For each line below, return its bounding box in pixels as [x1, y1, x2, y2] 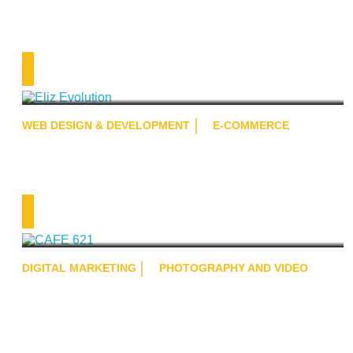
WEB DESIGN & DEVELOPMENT [22, 118, 190, 132]
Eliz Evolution [42, 51, 220, 85]
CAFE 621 [42, 194, 179, 228]
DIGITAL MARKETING [22, 261, 136, 274]
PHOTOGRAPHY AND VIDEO [159, 261, 308, 274]
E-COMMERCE [213, 118, 289, 132]
